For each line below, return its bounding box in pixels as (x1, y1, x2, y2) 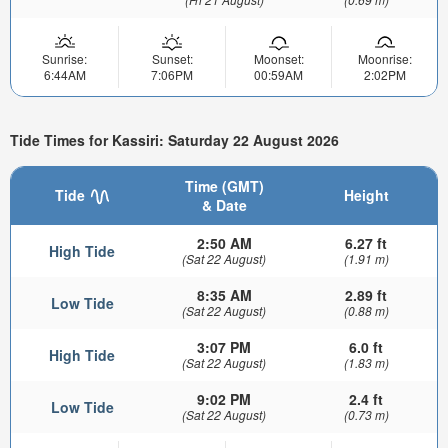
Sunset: (151, 50, 193, 68)
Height (343, 185, 389, 206)
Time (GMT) (184, 176, 264, 197)
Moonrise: (357, 50, 412, 68)
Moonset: (253, 50, 304, 68)
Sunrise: (42, 50, 87, 68)
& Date (201, 195, 247, 216)
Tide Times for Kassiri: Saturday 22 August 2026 (10, 129, 339, 150)
